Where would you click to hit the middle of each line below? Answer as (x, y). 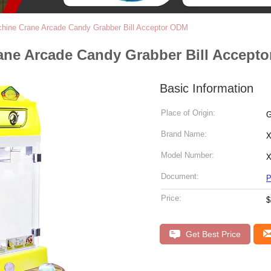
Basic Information (207, 88)
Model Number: (188, 155)
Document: (180, 176)
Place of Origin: (188, 113)
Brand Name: (184, 134)
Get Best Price (212, 234)
